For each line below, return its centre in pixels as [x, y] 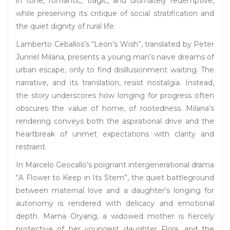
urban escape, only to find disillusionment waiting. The [115, 70]
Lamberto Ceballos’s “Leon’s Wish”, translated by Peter [115, 44]
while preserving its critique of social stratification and [115, 14]
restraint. [31, 147]
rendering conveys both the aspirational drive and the [115, 121]
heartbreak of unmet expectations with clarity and [115, 134]
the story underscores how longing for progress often [115, 96]
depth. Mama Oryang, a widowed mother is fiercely [115, 216]
